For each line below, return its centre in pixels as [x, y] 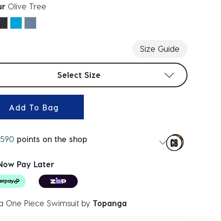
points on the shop [51, 139]
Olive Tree [27, 6]
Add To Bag [34, 107]
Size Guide [160, 49]
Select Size [79, 75]
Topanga [110, 203]
